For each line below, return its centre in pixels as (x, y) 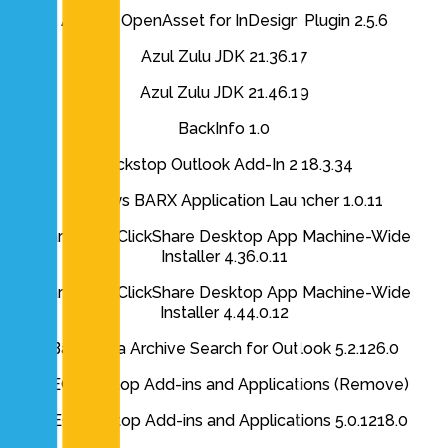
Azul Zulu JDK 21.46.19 (224, 93)
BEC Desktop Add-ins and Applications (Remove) (224, 385)
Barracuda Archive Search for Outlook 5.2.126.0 (224, 349)
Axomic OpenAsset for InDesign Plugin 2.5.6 (224, 21)
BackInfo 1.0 (224, 129)
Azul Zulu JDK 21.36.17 (224, 57)
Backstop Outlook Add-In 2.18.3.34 (224, 165)
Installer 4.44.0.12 (224, 313)
